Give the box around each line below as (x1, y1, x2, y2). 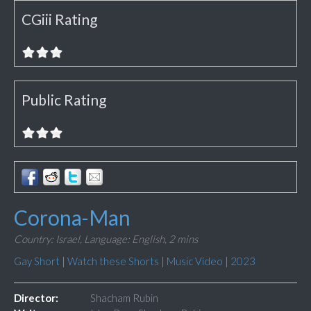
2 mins (169, 233, 198, 246)
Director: (14, 292, 58, 305)
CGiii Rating (22, 10, 97, 28)
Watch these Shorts (67, 255, 159, 268)
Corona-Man (14, 205, 131, 230)
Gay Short (14, 255, 60, 268)
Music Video (167, 255, 223, 268)
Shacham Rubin (90, 292, 158, 305)
